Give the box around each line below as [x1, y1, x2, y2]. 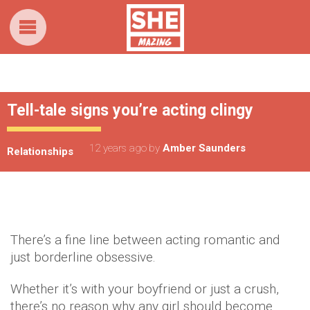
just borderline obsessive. [10, 249, 156, 265]
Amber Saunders [163, 142, 246, 154]
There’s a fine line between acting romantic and [10, 232, 280, 248]
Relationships [7, 145, 73, 158]
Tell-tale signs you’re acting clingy [7, 101, 253, 120]
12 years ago [89, 142, 147, 154]
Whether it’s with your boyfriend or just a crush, [10, 281, 279, 297]
